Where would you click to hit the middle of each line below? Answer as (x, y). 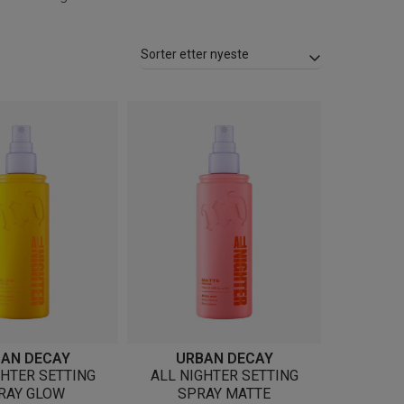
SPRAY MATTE (224, 393)
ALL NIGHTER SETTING (224, 375)
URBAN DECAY (224, 358)
